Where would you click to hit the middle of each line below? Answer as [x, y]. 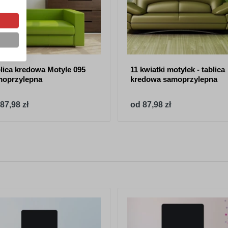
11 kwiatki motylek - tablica [178, 69]
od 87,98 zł [151, 104]
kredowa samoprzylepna [174, 79]
